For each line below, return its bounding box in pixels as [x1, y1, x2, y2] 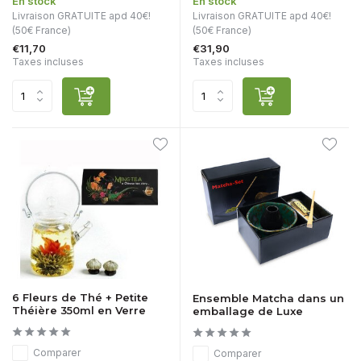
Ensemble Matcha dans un [193, 292, 344, 305]
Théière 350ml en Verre [12, 304, 146, 317]
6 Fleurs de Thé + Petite [12, 291, 148, 305]
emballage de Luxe [193, 305, 303, 318]
